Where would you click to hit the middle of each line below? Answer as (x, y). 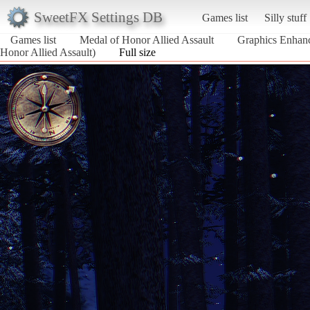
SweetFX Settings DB (98, 17)
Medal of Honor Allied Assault (147, 39)
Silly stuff (285, 17)
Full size (137, 52)
